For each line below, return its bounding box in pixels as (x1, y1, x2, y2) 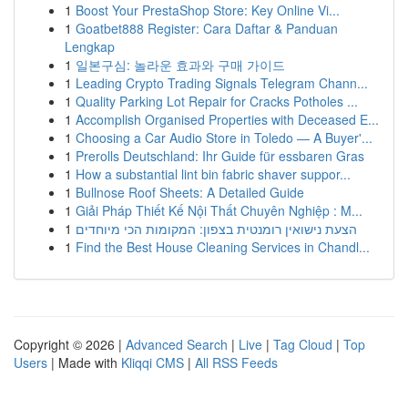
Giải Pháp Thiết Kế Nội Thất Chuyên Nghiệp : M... (76, 201, 362, 219)
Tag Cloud (273, 335, 332, 353)
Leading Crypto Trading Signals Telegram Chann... (76, 74, 368, 92)
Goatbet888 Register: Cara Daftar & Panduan (76, 19, 338, 37)
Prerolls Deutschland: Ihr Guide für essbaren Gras (76, 147, 364, 165)
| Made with (47, 353, 121, 372)
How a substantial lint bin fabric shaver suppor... (76, 165, 351, 183)
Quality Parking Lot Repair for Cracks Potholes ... (76, 92, 358, 110)
